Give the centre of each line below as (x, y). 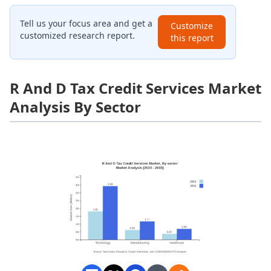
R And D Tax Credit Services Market (135, 88)
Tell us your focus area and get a (86, 23)
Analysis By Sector (75, 106)
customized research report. (77, 35)
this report (192, 38)
